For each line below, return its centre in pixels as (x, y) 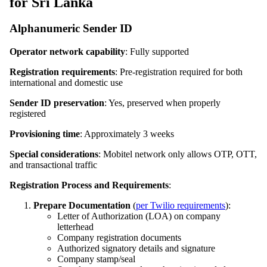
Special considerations (54, 154)
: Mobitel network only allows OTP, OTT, (178, 154)
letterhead (75, 227)
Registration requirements (62, 72)
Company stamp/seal (96, 259)
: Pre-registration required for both (179, 72)
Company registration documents (119, 238)
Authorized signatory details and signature (136, 249)
